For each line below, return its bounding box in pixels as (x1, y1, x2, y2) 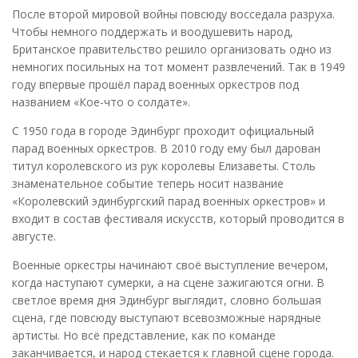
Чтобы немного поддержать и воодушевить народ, (12, 23, 293, 39)
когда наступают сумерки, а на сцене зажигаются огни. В (12, 274, 324, 290)
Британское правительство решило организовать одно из (12, 41, 332, 57)
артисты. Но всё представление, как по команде (12, 327, 276, 343)
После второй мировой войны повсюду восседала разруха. (12, 6, 335, 22)
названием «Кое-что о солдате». (12, 93, 190, 109)
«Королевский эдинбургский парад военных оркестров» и (12, 193, 325, 209)
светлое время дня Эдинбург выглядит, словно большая (12, 292, 321, 308)
